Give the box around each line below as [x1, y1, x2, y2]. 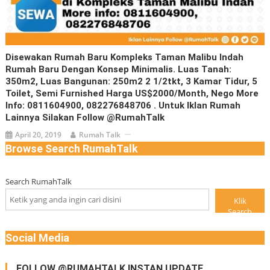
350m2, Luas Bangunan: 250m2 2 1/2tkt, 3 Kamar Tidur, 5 [5, 75, 258, 87]
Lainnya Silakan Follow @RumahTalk [5, 111, 165, 123]
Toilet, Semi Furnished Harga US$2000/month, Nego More [5, 87, 259, 99]
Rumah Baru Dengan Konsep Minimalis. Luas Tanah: [5, 63, 232, 75]
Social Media [5, 231, 69, 244]
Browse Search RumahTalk [5, 142, 138, 155]
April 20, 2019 [15, 129, 62, 140]
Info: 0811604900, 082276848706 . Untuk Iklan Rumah [5, 99, 241, 111]
